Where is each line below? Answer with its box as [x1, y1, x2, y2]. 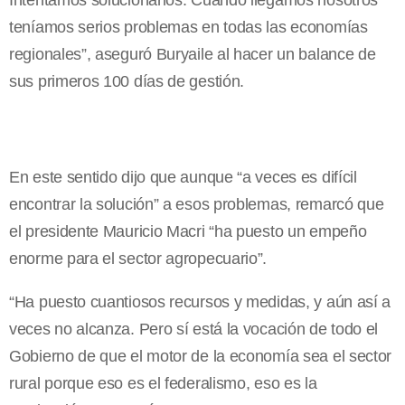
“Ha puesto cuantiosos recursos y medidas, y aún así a [9, 293, 391, 312]
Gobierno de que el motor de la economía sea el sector [9, 347, 392, 366]
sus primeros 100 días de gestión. [9, 72, 245, 91]
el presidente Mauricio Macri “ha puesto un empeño [9, 222, 367, 241]
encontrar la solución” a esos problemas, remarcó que [9, 195, 384, 214]
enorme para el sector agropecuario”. [9, 250, 268, 268]
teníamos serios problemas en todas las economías [9, 18, 368, 37]
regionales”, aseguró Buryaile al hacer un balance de [9, 45, 376, 64]
